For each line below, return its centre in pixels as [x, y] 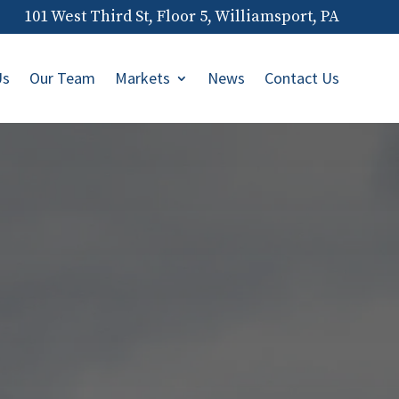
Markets [142, 78]
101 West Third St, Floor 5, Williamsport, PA [181, 17]
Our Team [62, 78]
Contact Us [301, 78]
